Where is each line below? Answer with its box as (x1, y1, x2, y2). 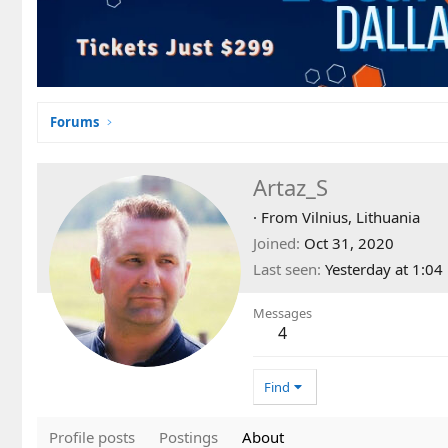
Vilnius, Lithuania (302, 206, 420, 227)
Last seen (253, 258, 317, 279)
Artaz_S (253, 171, 328, 202)
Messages (253, 303, 312, 322)
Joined (253, 232, 296, 253)
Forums (50, 112, 99, 131)
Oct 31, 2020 (304, 232, 394, 253)
